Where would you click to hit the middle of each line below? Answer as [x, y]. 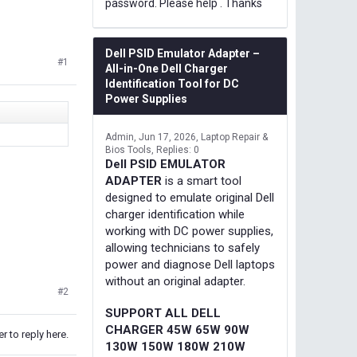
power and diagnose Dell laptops [190, 265]
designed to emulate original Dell [190, 198]
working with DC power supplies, [189, 231]
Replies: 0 [178, 150]
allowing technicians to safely [182, 248]
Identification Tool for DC [172, 84]
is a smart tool [202, 181]
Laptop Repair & [234, 137]
